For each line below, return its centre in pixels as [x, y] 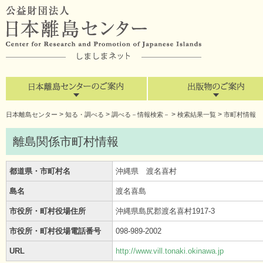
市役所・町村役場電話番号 [55, 231]
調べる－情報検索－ [141, 114]
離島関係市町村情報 [66, 141]
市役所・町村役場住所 [48, 211]
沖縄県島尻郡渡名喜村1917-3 [165, 211]
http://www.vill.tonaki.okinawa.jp [170, 251]
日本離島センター [32, 114]
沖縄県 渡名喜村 [146, 171]
